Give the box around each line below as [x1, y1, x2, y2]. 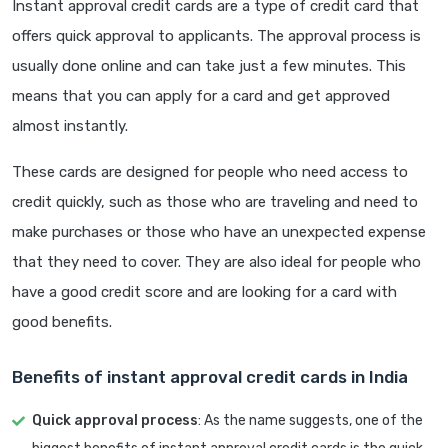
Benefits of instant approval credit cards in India [12, 367, 408, 388]
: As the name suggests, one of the [198, 412, 423, 430]
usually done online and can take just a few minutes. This [12, 57, 406, 76]
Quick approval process [32, 412, 198, 430]
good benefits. [12, 313, 112, 332]
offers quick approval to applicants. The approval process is [12, 27, 421, 46]
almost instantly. [12, 117, 128, 136]
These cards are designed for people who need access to [12, 163, 408, 182]
